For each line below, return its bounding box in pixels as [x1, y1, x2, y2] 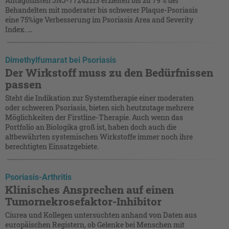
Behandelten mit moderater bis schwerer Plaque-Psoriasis [5, 5, 198, 15]
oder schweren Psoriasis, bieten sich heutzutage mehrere [5, 102, 194, 112]
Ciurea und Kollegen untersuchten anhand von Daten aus [5, 210, 197, 220]
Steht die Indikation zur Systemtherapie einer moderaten [5, 93, 194, 103]
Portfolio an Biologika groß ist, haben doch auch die [5, 122, 176, 132]
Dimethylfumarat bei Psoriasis [5, 55, 116, 65]
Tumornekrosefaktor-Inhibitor [5, 194, 162, 209]
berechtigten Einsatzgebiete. [5, 141, 99, 151]
